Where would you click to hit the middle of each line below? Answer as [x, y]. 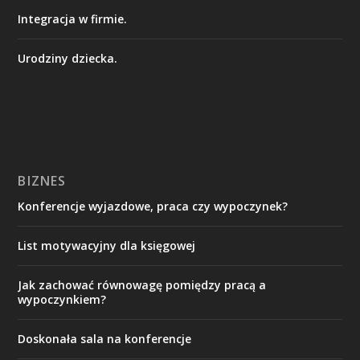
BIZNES [42, 180]
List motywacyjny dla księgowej [107, 245]
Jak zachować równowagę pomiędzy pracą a [142, 284]
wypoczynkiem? [62, 299]
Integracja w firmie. [73, 18]
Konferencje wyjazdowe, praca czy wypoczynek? [153, 206]
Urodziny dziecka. [68, 58]
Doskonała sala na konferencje [105, 338]
